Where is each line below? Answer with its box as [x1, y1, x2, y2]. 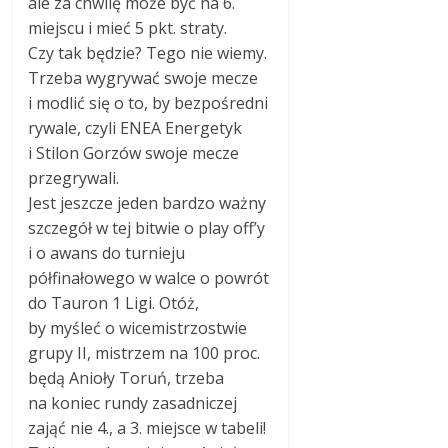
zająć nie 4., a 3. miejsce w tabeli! [28, 417, 267, 440]
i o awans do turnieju [28, 242, 186, 265]
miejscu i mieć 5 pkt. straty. [28, 17, 228, 40]
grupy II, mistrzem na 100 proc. [28, 342, 261, 365]
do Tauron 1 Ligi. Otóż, [28, 292, 200, 315]
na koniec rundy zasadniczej [28, 392, 238, 415]
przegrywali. [28, 167, 120, 190]
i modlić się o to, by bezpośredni [28, 92, 269, 115]
